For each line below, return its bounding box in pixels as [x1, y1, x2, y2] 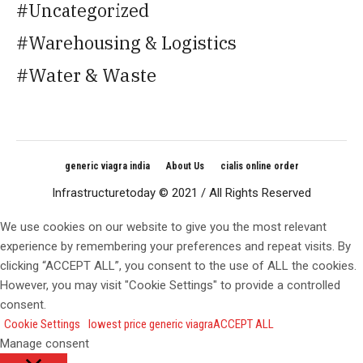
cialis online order [220, 160, 299, 172]
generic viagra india [64, 160, 150, 172]
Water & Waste [28, 62, 156, 87]
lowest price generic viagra [88, 316, 213, 331]
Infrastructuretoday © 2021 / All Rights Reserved [52, 185, 311, 200]
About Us [165, 160, 204, 172]
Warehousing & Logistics [28, 31, 237, 54]
